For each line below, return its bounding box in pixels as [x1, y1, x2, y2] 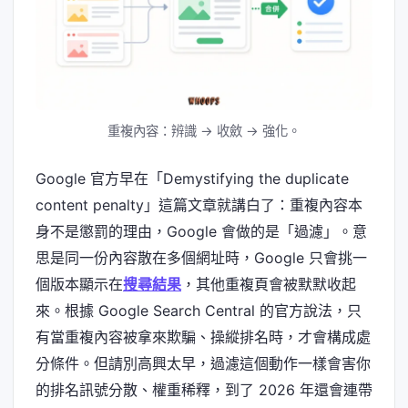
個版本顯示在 [36, 275, 123, 294]
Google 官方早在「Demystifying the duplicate [36, 169, 349, 189]
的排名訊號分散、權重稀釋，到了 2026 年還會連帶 [36, 381, 372, 400]
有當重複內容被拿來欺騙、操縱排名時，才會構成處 [36, 328, 371, 347]
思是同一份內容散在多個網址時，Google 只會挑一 [36, 249, 367, 268]
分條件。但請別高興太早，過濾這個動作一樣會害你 [36, 354, 371, 373]
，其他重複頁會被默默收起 [181, 275, 356, 294]
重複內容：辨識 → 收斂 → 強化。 [107, 122, 301, 138]
